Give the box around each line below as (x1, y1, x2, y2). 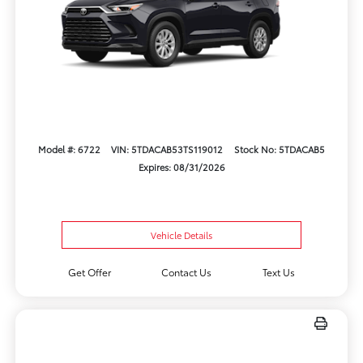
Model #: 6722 (37, 142, 100, 156)
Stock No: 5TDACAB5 (234, 142, 326, 156)
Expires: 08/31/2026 (138, 160, 225, 173)
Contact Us (161, 265, 212, 280)
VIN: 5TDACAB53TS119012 (111, 142, 224, 156)
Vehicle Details (151, 228, 212, 242)
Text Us (263, 265, 296, 280)
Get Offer (67, 265, 111, 280)
